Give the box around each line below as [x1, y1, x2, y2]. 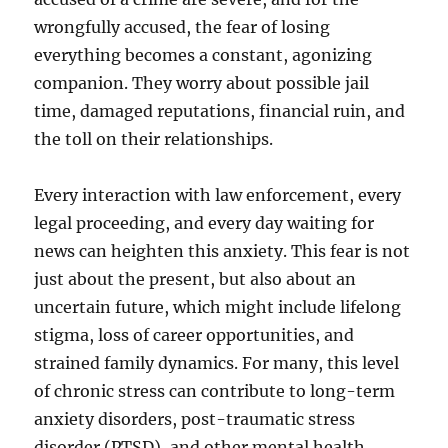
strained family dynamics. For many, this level [34, 352, 400, 373]
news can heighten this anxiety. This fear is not [34, 240, 411, 261]
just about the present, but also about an [34, 268, 357, 289]
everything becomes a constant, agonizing [34, 44, 373, 65]
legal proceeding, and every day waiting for [34, 212, 375, 233]
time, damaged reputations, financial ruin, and [34, 100, 406, 121]
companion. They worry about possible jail [34, 72, 370, 93]
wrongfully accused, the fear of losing [34, 16, 331, 37]
